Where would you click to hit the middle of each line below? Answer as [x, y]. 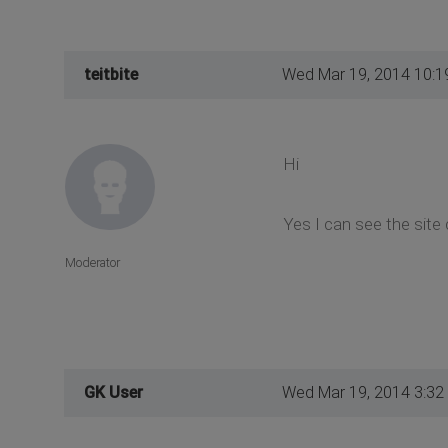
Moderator [92, 262]
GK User [113, 392]
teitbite [111, 74]
